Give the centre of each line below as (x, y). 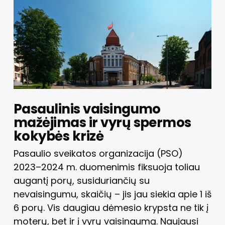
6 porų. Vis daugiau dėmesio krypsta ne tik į (111, 207)
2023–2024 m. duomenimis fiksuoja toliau (106, 167)
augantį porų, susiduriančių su (81, 180)
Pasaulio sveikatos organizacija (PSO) (98, 153)
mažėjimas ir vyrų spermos (102, 122)
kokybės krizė (59, 136)
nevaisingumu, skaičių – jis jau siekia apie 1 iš (112, 194)
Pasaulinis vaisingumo (87, 109)
